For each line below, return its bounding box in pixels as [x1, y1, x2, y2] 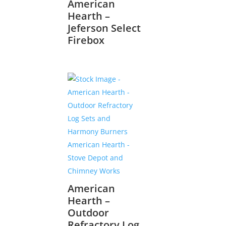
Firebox [68, 33, 105, 47]
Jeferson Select [68, 21, 141, 35]
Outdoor [68, 205, 109, 219]
